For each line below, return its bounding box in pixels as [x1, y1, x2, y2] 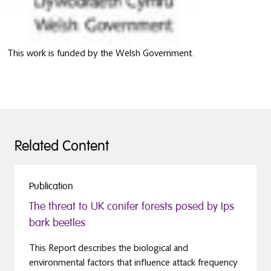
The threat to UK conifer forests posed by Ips [29, 200, 234, 214]
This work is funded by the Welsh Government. [7, 48, 194, 59]
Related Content [15, 137, 109, 155]
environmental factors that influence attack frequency [29, 257, 238, 269]
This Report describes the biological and [29, 243, 188, 254]
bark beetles [29, 216, 85, 230]
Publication [29, 180, 73, 193]
